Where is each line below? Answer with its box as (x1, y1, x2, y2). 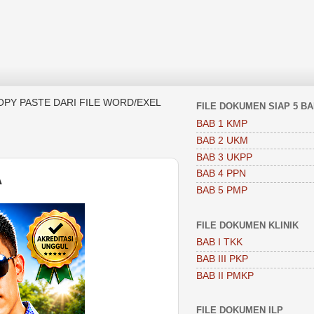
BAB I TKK (196, 237, 243, 248)
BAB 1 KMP (196, 118, 247, 130)
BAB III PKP (196, 254, 248, 265)
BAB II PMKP (196, 270, 254, 281)
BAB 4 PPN (196, 168, 246, 179)
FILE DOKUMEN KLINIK (196, 219, 299, 231)
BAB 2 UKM (196, 135, 248, 146)
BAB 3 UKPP (196, 151, 252, 163)
